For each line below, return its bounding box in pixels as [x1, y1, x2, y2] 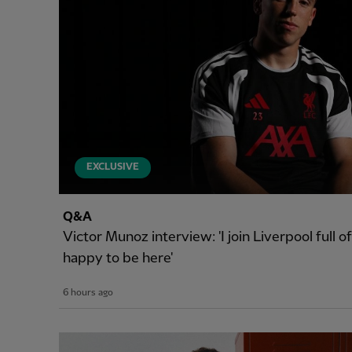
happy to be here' [63, 250, 173, 266]
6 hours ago [63, 287, 113, 298]
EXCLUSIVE [86, 162, 139, 173]
